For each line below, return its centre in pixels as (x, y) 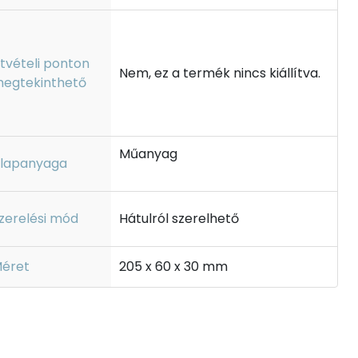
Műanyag (148, 154)
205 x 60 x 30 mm (173, 267)
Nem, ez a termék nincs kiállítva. (219, 73)
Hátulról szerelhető (179, 219)
